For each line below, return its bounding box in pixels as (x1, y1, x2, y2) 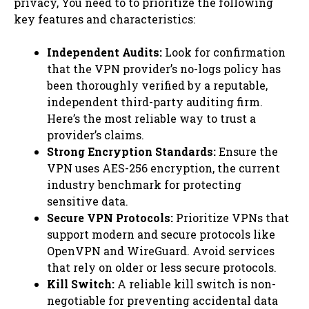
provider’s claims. (47, 127, 144, 142)
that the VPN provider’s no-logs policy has (47, 61, 281, 76)
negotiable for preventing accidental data (47, 292, 278, 308)
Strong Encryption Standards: (47, 143, 216, 159)
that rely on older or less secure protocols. (47, 259, 277, 275)
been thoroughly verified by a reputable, (47, 77, 268, 92)
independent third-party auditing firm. (47, 94, 263, 109)
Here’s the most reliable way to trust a (47, 110, 256, 126)
